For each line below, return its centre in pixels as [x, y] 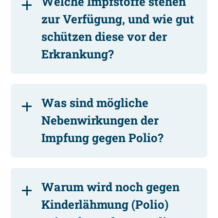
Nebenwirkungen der [100, 120]
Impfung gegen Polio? [103, 138]
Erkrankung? [78, 54]
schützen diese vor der [104, 36]
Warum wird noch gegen [111, 187]
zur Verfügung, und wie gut [118, 19]
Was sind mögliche [95, 103]
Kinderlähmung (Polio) [105, 204]
